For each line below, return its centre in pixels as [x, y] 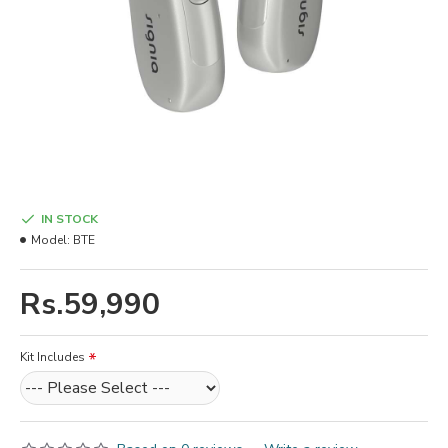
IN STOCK [69, 219]
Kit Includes [52, 357]
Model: [50, 240]
